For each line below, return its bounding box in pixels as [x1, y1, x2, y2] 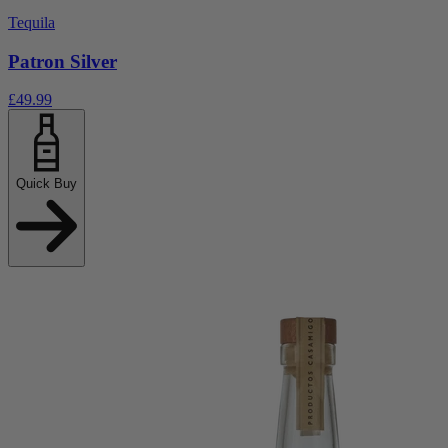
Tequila [8, 13, 55, 31]
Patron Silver [8, 50, 117, 72]
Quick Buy [16, 176, 77, 192]
